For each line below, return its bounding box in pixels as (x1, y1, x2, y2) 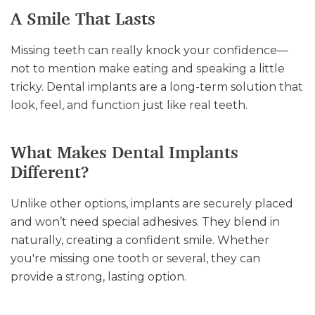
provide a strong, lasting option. (11, 270, 186, 283)
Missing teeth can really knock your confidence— (11, 44, 288, 57)
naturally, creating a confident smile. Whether (11, 233, 269, 247)
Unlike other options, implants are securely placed (11, 197, 293, 210)
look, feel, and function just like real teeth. (11, 98, 247, 112)
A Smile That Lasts (11, 8, 155, 30)
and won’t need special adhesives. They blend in (11, 215, 280, 229)
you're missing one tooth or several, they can (11, 252, 260, 265)
